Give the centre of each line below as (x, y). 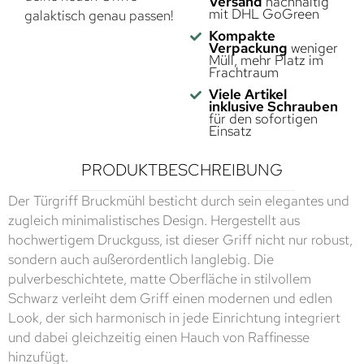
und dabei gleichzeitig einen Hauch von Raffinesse (159, 337)
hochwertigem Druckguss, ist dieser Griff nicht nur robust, (180, 240)
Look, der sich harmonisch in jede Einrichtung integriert (174, 318)
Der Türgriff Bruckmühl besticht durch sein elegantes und (179, 201)
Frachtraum (243, 72)
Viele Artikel (247, 94)
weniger (312, 48)
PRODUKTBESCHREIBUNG (182, 170)
